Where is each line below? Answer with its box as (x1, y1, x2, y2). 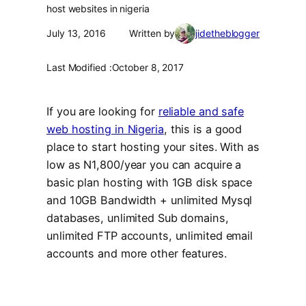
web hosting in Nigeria (46, 122, 164, 136)
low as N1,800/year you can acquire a (46, 157, 242, 171)
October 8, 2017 (111, 61, 184, 73)
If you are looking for (46, 104, 158, 118)
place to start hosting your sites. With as (46, 139, 260, 154)
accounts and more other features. (46, 246, 227, 260)
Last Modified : (46, 61, 112, 73)
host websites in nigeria (46, 2, 150, 14)
